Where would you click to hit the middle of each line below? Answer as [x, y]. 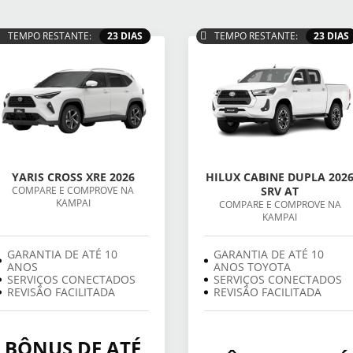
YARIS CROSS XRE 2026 [73, 177]
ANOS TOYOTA [252, 267]
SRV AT [280, 191]
